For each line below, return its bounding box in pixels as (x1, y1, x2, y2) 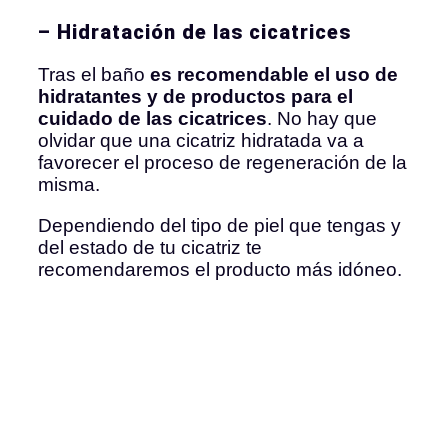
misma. (38, 173, 100, 195)
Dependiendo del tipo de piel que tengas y (38, 214, 401, 236)
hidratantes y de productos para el (38, 85, 353, 107)
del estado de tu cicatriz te (38, 236, 262, 258)
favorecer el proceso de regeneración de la (38, 151, 407, 173)
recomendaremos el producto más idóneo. (38, 258, 402, 280)
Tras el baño (38, 63, 150, 85)
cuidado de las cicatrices (38, 107, 267, 129)
